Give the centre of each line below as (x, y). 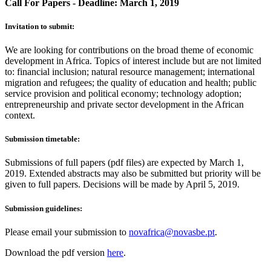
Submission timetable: (42, 139)
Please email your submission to (67, 232)
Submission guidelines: (44, 208)
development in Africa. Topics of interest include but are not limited (133, 61)
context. (20, 116)
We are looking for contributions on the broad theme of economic (129, 50)
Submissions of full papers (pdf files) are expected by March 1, (124, 163)
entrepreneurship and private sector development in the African (124, 105)
